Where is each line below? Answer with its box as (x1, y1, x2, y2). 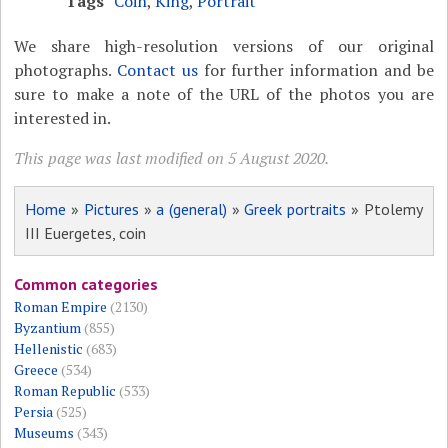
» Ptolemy (346, 199, 423, 220)
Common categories (14, 274, 159, 295)
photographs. (14, 59, 118, 82)
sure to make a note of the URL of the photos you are (14, 83, 434, 106)
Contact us (117, 59, 198, 82)
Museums (14, 423, 75, 443)
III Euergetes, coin (25, 223, 147, 244)
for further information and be (197, 59, 434, 82)
